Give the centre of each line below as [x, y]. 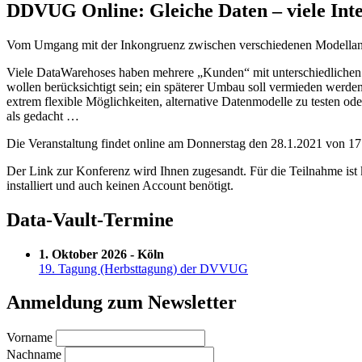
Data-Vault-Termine [90, 219]
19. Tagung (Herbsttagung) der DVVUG [143, 268]
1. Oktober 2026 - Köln [101, 254]
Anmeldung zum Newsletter [122, 303]
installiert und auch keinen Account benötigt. [120, 185]
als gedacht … [43, 116]
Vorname [29, 338]
